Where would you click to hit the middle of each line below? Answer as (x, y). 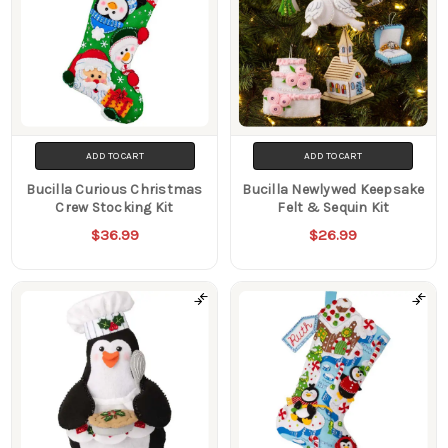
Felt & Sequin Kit (333, 207)
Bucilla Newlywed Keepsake (333, 189)
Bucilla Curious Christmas (114, 189)
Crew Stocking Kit (114, 207)
